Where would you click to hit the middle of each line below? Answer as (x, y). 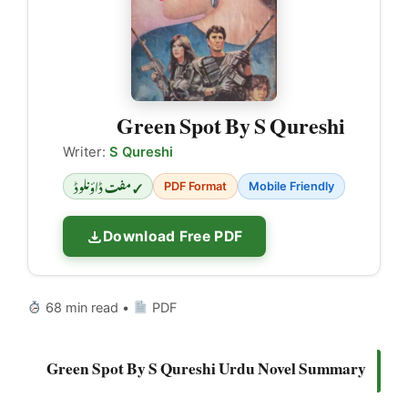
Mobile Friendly (291, 187)
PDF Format (195, 187)
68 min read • (88, 308)
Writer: (86, 153)
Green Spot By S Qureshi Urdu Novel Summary (206, 363)
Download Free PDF (173, 237)
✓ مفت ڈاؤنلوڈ (108, 186)
